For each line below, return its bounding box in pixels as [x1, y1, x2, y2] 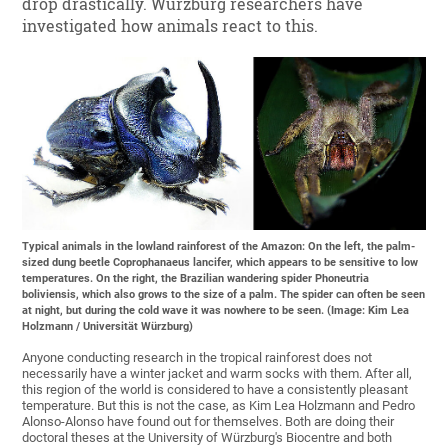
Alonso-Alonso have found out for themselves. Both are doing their [22, 414, 395, 430]
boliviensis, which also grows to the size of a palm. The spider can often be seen [22, 288, 426, 302]
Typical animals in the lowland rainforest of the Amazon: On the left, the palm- [22, 240, 416, 254]
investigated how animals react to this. [22, 16, 319, 37]
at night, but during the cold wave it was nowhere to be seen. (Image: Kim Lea [22, 304, 410, 318]
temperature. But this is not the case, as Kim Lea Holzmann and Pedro [22, 398, 416, 414]
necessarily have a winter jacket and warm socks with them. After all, [22, 366, 413, 382]
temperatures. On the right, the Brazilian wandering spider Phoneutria [22, 272, 370, 286]
